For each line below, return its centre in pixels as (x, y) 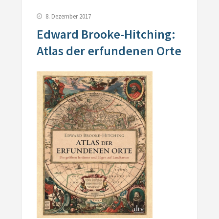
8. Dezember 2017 (68, 16)
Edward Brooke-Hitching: (106, 34)
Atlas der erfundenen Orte (109, 51)
